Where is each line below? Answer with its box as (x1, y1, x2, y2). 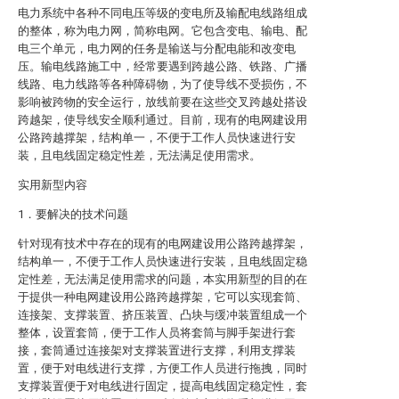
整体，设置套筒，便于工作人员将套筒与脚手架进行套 (18, 326, 296, 339)
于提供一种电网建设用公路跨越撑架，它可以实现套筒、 (18, 290, 307, 304)
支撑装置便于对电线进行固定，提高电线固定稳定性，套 (18, 379, 307, 393)
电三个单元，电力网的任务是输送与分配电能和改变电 (18, 42, 296, 55)
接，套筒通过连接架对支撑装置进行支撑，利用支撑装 (18, 344, 296, 357)
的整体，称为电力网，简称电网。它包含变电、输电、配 (18, 24, 307, 37)
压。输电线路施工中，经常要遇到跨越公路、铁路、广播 (18, 60, 307, 73)
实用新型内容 (18, 178, 87, 191)
